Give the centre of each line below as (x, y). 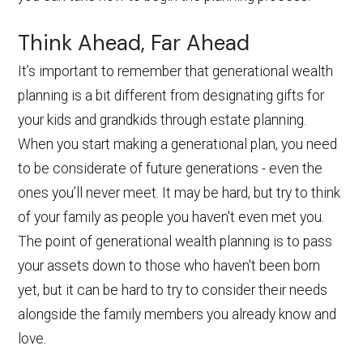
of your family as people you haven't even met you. (171, 217)
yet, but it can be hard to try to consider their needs (173, 290)
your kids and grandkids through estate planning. (162, 120)
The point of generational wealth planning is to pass (175, 241)
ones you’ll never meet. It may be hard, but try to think (179, 192)
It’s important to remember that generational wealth (176, 71)
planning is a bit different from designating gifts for (171, 95)
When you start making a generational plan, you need (178, 144)
